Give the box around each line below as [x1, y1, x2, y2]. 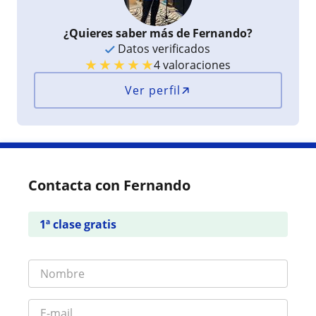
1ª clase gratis [39, 216, 116, 232]
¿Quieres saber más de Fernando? [63, 25, 253, 41]
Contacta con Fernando [28, 175, 190, 195]
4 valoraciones [154, 56, 231, 73]
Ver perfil [125, 82, 181, 98]
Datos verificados [115, 40, 211, 56]
